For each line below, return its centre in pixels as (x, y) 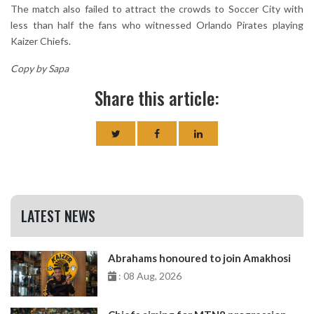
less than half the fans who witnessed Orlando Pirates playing (157, 25)
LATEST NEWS (58, 216)
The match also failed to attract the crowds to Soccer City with (157, 9)
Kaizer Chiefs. (41, 41)
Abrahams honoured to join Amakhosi (200, 258)
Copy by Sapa (40, 69)
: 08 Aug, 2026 (149, 276)
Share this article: (157, 98)
